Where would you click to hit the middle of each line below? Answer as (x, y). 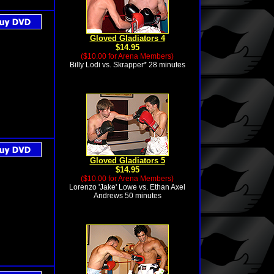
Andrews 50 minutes (127, 196)
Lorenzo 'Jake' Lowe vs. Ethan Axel (127, 187)
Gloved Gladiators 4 (127, 38)
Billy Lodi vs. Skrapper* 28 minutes (127, 65)
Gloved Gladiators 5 (127, 161)
